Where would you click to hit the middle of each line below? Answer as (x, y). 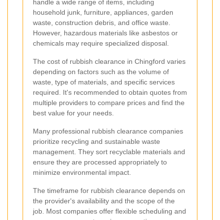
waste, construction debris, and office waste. (102, 22)
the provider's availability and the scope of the (104, 201)
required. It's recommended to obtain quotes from (110, 92)
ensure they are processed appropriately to (100, 162)
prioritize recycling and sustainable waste (96, 141)
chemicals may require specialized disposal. (101, 43)
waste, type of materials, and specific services (104, 82)
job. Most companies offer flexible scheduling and (110, 211)
